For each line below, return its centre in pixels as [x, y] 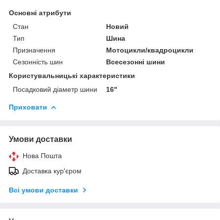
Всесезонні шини [136, 62]
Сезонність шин [38, 62]
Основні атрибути [40, 13]
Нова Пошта [42, 155]
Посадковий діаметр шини [55, 89]
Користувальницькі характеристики [72, 75]
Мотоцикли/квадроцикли [150, 50]
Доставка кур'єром [52, 171]
